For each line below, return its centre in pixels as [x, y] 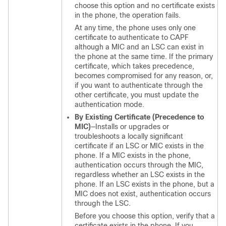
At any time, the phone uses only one [135, 28]
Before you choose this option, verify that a [145, 216]
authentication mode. [109, 104]
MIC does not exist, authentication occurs [143, 194]
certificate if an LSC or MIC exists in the [139, 146]
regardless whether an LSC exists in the [140, 175]
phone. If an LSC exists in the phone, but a [145, 184]
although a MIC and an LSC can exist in [139, 47]
